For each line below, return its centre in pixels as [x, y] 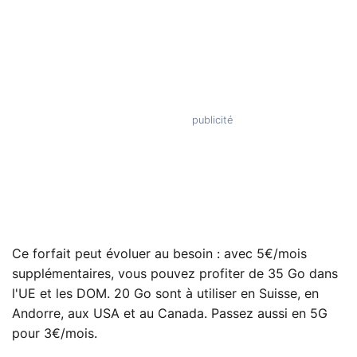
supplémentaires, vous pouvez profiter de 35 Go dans [175, 275]
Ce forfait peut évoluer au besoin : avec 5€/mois [159, 255]
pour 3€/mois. [55, 334]
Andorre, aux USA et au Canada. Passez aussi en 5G [170, 314]
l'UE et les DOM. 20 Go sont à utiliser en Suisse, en [165, 294]
